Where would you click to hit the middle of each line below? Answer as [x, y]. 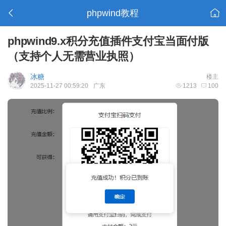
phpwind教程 [113, 13]
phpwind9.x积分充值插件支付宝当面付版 [108, 41]
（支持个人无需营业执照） [74, 56]
